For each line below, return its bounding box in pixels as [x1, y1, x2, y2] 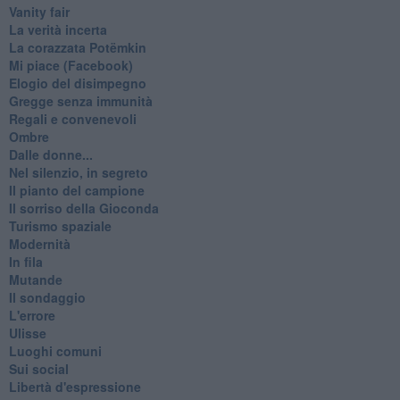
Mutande [8, 270, 62, 288]
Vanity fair [8, 2, 70, 21]
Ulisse [8, 323, 46, 342]
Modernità [8, 234, 71, 253]
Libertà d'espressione [8, 377, 141, 396]
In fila [8, 252, 43, 271]
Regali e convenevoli [8, 109, 137, 128]
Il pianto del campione [8, 180, 145, 199]
